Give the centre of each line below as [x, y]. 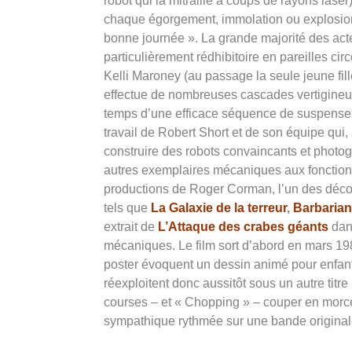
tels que [127, 208]
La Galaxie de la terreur [219, 208]
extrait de [131, 227]
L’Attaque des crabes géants [243, 227]
